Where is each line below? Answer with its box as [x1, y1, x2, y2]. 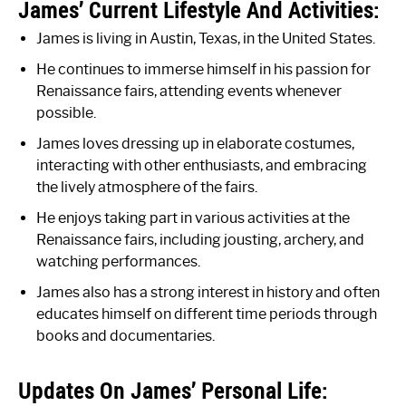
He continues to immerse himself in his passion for [36, 61, 371, 79]
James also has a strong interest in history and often [36, 284, 380, 302]
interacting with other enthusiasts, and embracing [36, 157, 367, 175]
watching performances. [36, 253, 200, 271]
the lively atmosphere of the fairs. [36, 179, 257, 197]
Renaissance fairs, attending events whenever [36, 82, 342, 101]
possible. [36, 104, 96, 122]
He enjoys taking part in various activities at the [36, 209, 350, 227]
